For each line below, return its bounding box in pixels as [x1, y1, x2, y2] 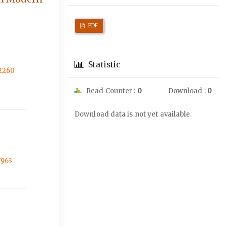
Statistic [86, 60, 121, 70]
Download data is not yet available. [74, 110, 192, 119]
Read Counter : [85, 87, 137, 96]
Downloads [79, 97, 125, 107]
